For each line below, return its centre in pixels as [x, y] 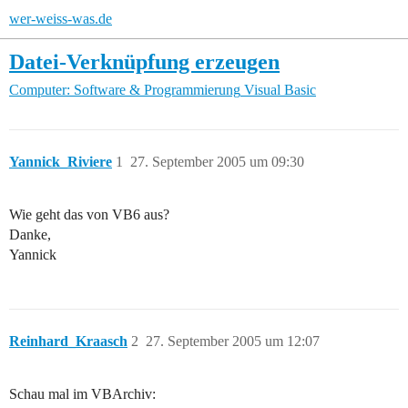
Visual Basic [280, 90]
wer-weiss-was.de [61, 19]
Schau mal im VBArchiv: [82, 394]
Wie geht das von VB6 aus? [89, 215]
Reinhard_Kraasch [68, 342]
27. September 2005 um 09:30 [217, 162]
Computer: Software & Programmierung [125, 90]
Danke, [30, 235]
